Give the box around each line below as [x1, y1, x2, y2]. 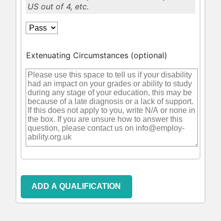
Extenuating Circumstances [26, 50, 131, 60]
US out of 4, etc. [28, 1, 89, 12]
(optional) [130, 50, 167, 60]
